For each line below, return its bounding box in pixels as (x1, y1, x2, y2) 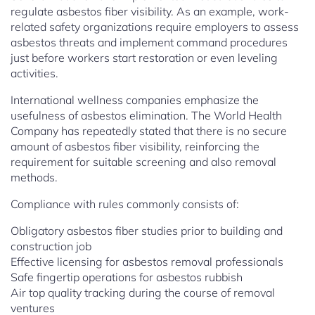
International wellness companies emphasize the (11, 93, 259, 108)
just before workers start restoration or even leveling (11, 51, 278, 65)
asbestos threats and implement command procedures (11, 35, 288, 50)
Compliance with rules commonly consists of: (11, 197, 239, 212)
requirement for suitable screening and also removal (11, 155, 276, 169)
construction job (11, 239, 91, 254)
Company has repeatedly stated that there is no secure (11, 124, 287, 139)
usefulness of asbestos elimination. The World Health (11, 108, 282, 123)
